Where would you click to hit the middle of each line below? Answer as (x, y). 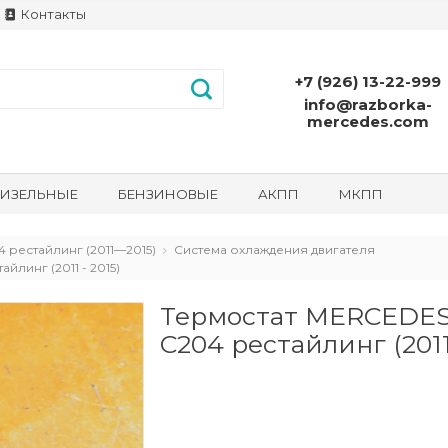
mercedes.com (368, 121)
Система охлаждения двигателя (274, 250)
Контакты (52, 14)
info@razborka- (368, 104)
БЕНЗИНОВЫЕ (168, 194)
